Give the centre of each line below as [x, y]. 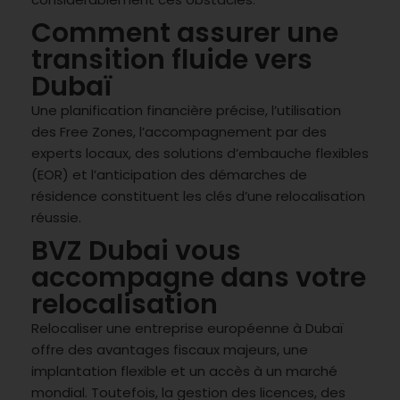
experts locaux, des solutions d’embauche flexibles [200, 153]
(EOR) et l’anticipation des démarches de [169, 174]
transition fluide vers [172, 59]
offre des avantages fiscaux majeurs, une [170, 349]
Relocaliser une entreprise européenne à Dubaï [187, 328]
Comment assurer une [185, 33]
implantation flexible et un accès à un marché [184, 371]
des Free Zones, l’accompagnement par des [179, 131]
